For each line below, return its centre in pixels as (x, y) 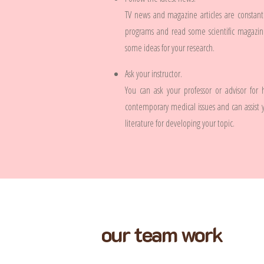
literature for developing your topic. (180, 123)
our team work (162, 234)
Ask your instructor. (154, 74)
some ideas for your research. (170, 48)
